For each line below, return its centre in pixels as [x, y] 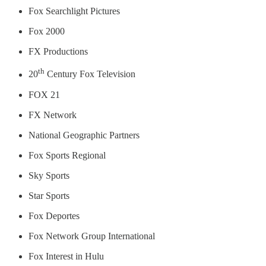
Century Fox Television [90, 74]
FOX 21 [44, 94]
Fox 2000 [47, 31]
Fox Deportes [54, 216]
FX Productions [58, 52]
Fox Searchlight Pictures [74, 11]
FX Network [53, 115]
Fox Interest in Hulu [66, 256]
